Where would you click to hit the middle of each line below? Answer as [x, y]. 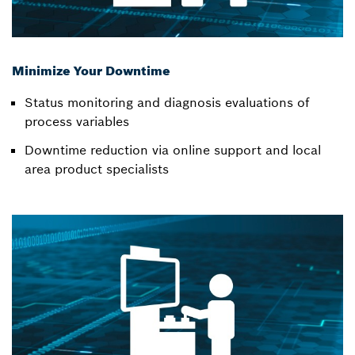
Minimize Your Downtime [91, 71]
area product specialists [97, 169]
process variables [77, 122]
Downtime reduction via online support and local [173, 150]
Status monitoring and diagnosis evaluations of [167, 103]
